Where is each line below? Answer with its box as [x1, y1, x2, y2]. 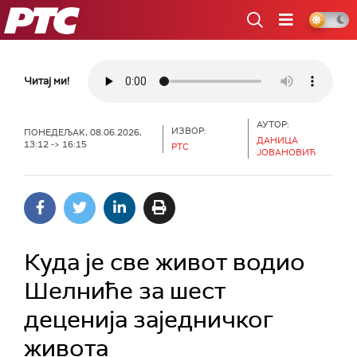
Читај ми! [24, 74, 69, 88]
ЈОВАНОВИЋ [256, 147, 316, 158]
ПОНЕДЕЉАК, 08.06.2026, [24, 127, 144, 138]
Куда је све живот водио [24, 246, 305, 277]
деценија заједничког [24, 304, 273, 335]
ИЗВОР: [171, 124, 207, 136]
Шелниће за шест [24, 275, 226, 306]
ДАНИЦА [256, 135, 298, 146]
